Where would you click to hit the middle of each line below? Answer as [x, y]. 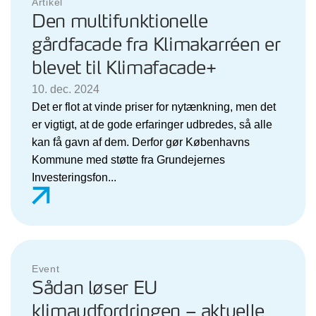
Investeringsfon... [74, 177]
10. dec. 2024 [66, 89]
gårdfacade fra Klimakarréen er [156, 45]
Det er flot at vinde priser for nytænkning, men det [154, 107]
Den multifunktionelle [120, 22]
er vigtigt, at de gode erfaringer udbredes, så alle [152, 124]
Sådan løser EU [95, 288]
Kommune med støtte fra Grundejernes [128, 159]
